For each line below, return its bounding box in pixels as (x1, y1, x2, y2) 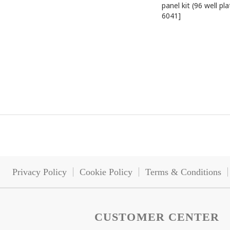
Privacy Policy (12, 166, 67, 177)
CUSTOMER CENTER (94, 210, 220, 224)
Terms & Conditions (145, 166, 221, 177)
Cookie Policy (80, 166, 132, 177)
